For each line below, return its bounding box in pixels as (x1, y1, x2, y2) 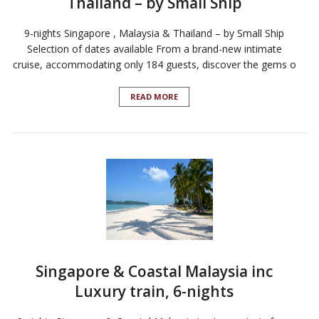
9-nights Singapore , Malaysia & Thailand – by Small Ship (24, 26, 284, 41)
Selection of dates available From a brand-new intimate (26, 42, 282, 56)
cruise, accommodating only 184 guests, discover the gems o (12, 58, 296, 72)
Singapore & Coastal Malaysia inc (36, 261, 273, 282)
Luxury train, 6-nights (75, 281, 234, 302)
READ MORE (130, 91, 178, 103)
